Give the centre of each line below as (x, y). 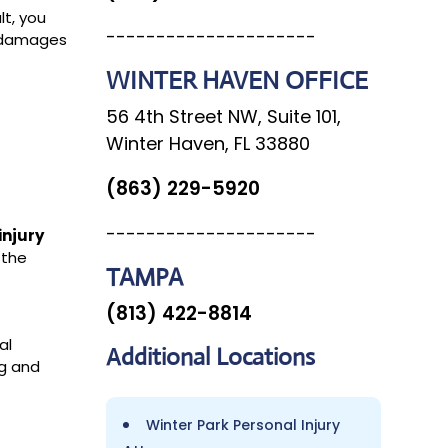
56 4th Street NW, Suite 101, (223, 116)
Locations (265, 356)
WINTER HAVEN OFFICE (236, 80)
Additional (160, 356)
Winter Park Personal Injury (242, 424)
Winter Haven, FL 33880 (207, 143)
